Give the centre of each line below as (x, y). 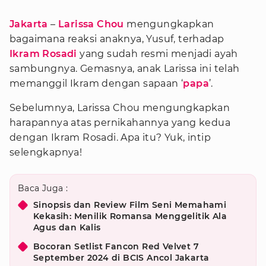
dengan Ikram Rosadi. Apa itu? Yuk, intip (110, 137)
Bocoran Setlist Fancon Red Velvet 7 (116, 246)
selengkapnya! (46, 152)
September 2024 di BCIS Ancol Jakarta (121, 258)
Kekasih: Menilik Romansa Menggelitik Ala (130, 216)
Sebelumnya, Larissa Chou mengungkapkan (120, 108)
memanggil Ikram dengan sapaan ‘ (96, 83)
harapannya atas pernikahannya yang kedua (120, 123)
